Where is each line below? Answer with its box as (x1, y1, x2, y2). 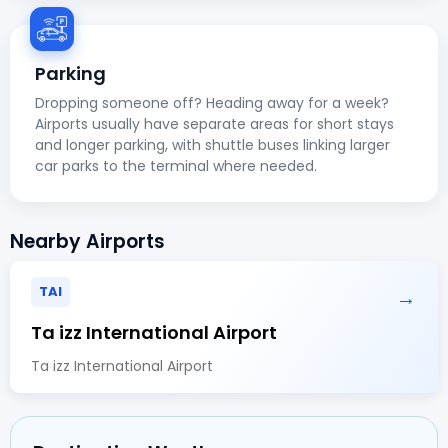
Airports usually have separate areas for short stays (35, 113, 394, 134)
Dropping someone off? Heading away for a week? (35, 92, 389, 113)
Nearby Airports (10, 227, 165, 255)
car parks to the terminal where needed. (35, 155, 317, 176)
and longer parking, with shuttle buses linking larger (35, 134, 390, 155)
